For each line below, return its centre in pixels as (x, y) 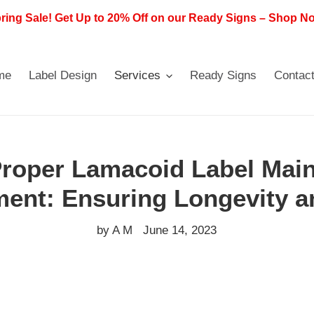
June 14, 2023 (180, 230)
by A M (115, 230)
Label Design (63, 75)
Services (138, 75)
